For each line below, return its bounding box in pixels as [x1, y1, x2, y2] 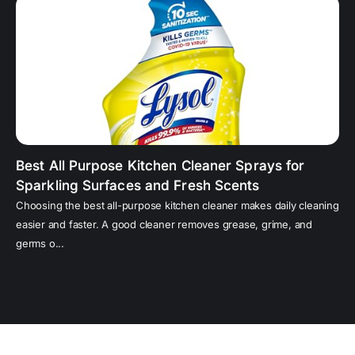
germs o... [16, 237, 64, 250]
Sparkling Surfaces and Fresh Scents [16, 177, 260, 194]
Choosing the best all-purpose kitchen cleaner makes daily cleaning [16, 199, 339, 212]
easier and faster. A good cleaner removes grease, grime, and [16, 218, 312, 231]
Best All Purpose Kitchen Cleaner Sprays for [16, 158, 305, 174]
